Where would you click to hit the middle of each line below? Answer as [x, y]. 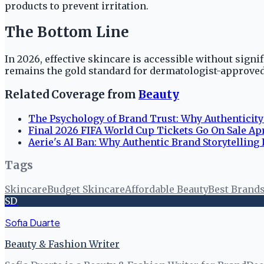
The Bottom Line [67, 32]
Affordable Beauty [166, 189]
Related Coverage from [72, 95]
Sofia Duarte [32, 223]
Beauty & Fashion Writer [62, 244]
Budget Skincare [86, 189]
